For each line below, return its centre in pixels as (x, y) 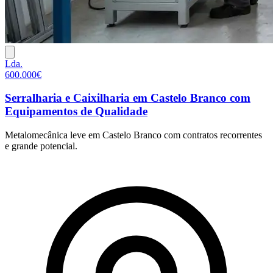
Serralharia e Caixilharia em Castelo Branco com (128, 98)
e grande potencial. (41, 146)
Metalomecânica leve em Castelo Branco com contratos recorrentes (133, 135)
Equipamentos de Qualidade (76, 112)
